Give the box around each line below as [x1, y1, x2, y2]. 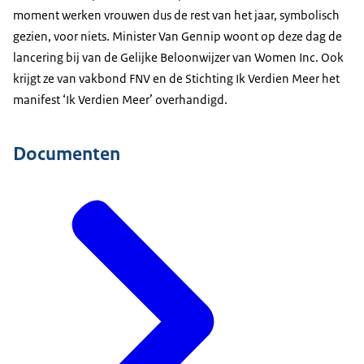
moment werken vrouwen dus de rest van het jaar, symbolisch [13, 6, 340, 23]
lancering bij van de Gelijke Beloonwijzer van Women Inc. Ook [13, 49, 344, 65]
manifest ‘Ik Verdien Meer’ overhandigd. [13, 91, 227, 107]
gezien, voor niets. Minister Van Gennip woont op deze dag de [13, 28, 342, 44]
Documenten [13, 141, 120, 166]
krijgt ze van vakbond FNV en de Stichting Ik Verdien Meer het [13, 70, 340, 86]
